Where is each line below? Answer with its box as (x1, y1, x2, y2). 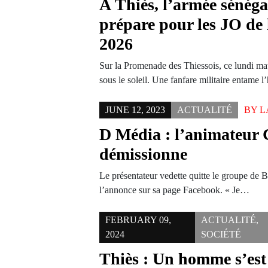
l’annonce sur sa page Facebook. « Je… (99, 185, 250, 195)
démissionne (99, 145, 188, 163)
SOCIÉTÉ (201, 229, 242, 239)
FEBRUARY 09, (105, 215, 172, 225)
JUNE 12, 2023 (105, 105, 166, 115)
